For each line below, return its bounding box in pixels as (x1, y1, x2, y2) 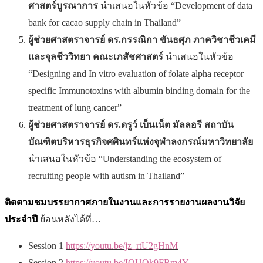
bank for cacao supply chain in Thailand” (28, 18, 181, 28)
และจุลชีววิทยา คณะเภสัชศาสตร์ (28, 52, 163, 62)
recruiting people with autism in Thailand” (28, 171, 184, 181)
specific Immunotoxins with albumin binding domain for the (28, 86, 250, 96)
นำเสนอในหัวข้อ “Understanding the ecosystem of (28, 154, 221, 164)
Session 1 (28, 241, 66, 251)
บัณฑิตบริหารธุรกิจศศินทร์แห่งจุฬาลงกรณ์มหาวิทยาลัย (28, 137, 253, 147)
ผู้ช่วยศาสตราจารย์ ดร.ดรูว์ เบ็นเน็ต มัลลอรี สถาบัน (28, 120, 234, 130)
